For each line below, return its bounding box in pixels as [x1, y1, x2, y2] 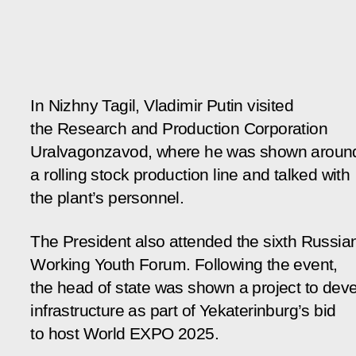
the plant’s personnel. [30, 188, 184, 207]
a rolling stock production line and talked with [30, 164, 350, 184]
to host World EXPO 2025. [30, 323, 219, 343]
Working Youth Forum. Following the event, [30, 254, 338, 274]
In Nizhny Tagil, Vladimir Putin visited [30, 95, 293, 115]
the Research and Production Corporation [30, 118, 327, 138]
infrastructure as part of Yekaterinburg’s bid [30, 300, 336, 320]
